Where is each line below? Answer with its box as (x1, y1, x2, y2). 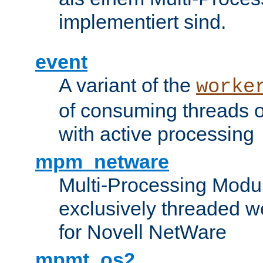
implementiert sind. (59, 10, 226, 33)
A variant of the (59, 73, 196, 96)
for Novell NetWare (59, 220, 227, 243)
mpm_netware (35, 150, 169, 173)
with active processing (59, 122, 254, 145)
